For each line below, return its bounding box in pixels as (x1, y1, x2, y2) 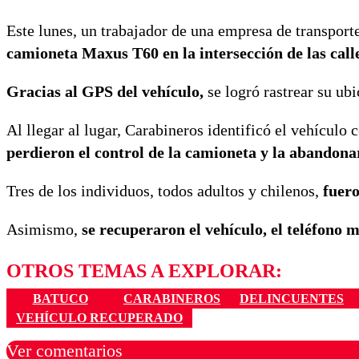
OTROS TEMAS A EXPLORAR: (6, 260, 282, 282)
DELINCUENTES (240, 291, 344, 305)
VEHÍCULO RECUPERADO (16, 311, 183, 325)
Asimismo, (6, 220, 82, 239)
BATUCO (32, 291, 88, 305)
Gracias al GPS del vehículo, (6, 83, 208, 101)
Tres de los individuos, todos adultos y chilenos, (6, 182, 319, 200)
